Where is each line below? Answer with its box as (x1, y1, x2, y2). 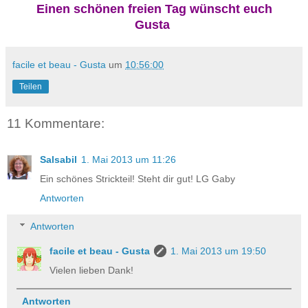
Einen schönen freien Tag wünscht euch (36, 2, 272, 16)
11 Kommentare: (7, 116, 104, 131)
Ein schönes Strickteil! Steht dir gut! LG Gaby (40, 173, 235, 184)
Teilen (19, 82, 42, 92)
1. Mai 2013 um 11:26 (81, 153, 176, 165)
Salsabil (40, 153, 77, 165)
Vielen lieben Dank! (49, 265, 134, 276)
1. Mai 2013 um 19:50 (170, 245, 267, 257)
